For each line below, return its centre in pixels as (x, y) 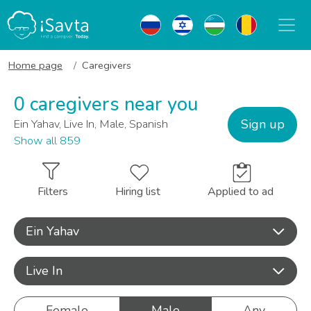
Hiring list (138, 192)
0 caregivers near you (106, 104)
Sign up (262, 124)
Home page (35, 65)
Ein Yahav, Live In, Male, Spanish (91, 124)
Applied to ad (241, 192)
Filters (53, 192)
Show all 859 (47, 141)
